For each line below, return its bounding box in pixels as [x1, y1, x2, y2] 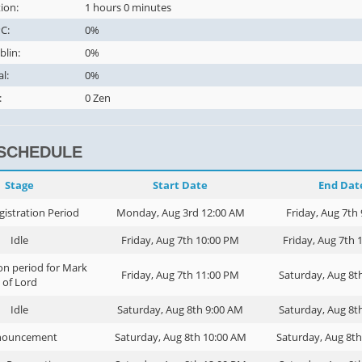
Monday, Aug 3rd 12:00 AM [116, 205, 245, 220]
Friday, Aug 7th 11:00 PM [121, 267, 239, 282]
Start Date [153, 178, 208, 192]
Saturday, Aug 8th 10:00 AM [114, 330, 246, 344]
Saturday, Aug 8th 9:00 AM [117, 302, 243, 317]
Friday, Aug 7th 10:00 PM [121, 233, 239, 247]
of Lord [2, 275, 37, 289]
